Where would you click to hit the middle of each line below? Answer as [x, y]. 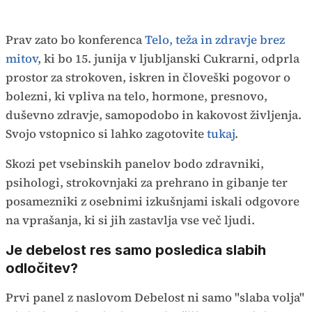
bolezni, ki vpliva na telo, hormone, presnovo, [136, 96]
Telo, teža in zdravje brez [215, 40]
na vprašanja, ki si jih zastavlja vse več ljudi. [130, 220]
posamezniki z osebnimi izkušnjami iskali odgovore [153, 201]
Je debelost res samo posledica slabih [136, 250]
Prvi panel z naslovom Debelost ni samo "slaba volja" [155, 297]
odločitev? [42, 268]
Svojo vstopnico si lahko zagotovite [106, 134]
